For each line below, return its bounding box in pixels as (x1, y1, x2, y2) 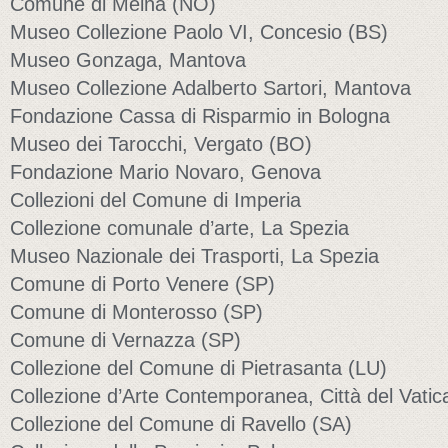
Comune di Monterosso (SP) (10, 301, 263, 323)
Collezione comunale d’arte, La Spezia (10, 217, 349, 239)
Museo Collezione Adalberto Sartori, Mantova (10, 77, 411, 99)
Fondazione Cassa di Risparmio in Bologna (10, 105, 390, 127)
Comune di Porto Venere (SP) (10, 273, 275, 295)
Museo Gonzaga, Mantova (10, 49, 246, 71)
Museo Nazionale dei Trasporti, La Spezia (10, 245, 379, 267)
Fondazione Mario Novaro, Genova (10, 161, 321, 183)
